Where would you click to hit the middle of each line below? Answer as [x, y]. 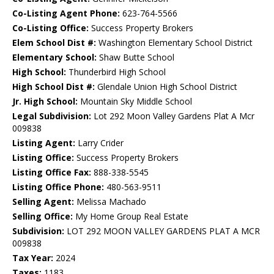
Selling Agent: [43, 202]
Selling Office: [43, 217]
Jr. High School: [45, 102]
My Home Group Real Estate [131, 217]
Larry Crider [99, 143]
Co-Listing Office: [50, 28]
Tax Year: [33, 258]
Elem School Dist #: [54, 43]
